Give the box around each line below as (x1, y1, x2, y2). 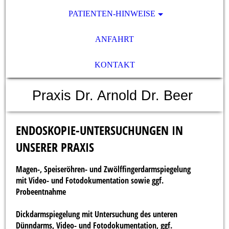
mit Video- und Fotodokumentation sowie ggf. (16, 175, 164, 186)
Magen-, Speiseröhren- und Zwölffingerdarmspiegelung (16, 164, 191, 175)
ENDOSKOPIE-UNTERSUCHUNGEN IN (16, 122, 184, 139)
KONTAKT (94, 60, 135, 69)
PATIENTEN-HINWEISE (68, 9, 155, 18)
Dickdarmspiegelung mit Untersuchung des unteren (16, 209, 178, 220)
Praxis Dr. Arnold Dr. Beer (32, 88, 197, 103)
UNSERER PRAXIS (16, 139, 95, 155)
